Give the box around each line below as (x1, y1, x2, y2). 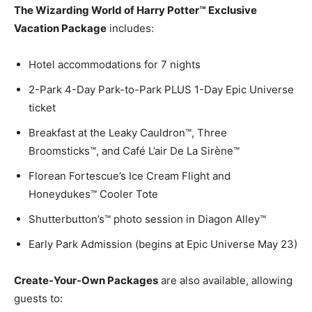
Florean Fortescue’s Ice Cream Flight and (29, 169, 231, 182)
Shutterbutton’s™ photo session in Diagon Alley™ (29, 212, 266, 226)
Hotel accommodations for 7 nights (29, 57, 201, 71)
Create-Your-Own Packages (14, 273, 158, 287)
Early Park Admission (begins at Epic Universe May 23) (29, 237, 297, 251)
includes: (107, 21, 154, 35)
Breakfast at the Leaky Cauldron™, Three (29, 125, 227, 139)
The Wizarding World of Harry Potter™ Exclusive (14, 3, 257, 17)
